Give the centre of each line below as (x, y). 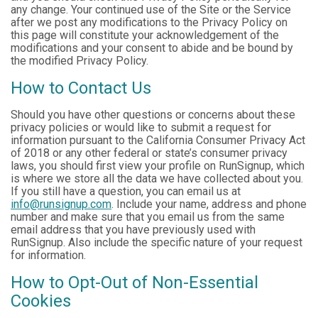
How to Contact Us (81, 88)
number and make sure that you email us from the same (148, 217)
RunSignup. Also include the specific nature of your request (157, 243)
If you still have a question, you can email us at (126, 192)
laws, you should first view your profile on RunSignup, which (158, 166)
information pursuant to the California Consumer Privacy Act (158, 141)
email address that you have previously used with (133, 230)
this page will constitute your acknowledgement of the (145, 35)
